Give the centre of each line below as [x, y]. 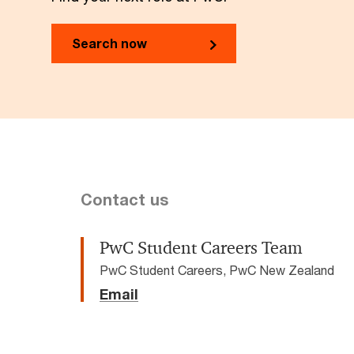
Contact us [124, 200]
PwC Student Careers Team [201, 248]
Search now [109, 43]
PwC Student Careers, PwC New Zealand [217, 270]
